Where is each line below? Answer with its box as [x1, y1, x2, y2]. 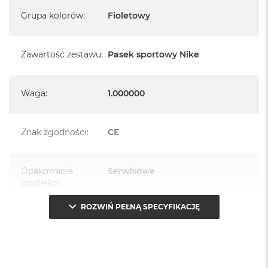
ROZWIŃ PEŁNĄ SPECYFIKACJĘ [80, 202, 200, 211]
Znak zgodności [21, 126, 87, 138]
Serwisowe [108, 165, 155, 176]
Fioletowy [108, 10, 150, 21]
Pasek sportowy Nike [108, 48, 199, 60]
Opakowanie [21, 165, 73, 176]
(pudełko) [21, 177, 60, 188]
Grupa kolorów [21, 10, 83, 21]
